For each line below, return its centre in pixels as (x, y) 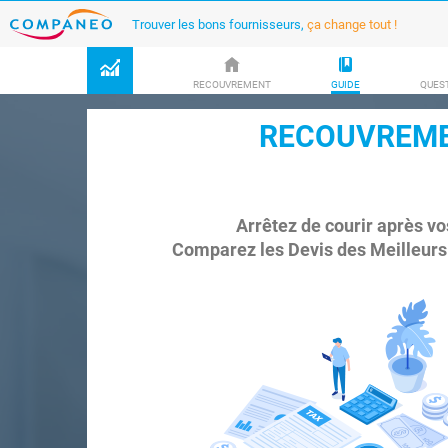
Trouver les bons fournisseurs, (219, 24)
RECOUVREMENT (232, 84)
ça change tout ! (352, 24)
